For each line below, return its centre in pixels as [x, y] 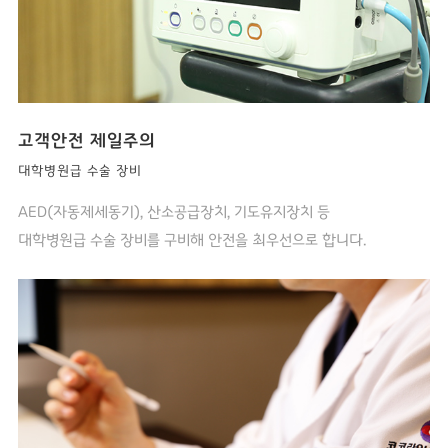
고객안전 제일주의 [86, 140]
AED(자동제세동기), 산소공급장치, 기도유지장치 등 [173, 211]
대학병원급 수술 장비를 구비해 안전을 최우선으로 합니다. [191, 239]
